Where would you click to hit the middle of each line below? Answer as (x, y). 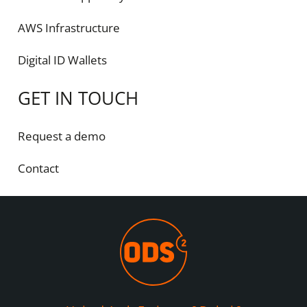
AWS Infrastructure (69, 27)
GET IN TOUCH (78, 98)
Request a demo (61, 136)
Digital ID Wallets (62, 60)
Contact (38, 168)
